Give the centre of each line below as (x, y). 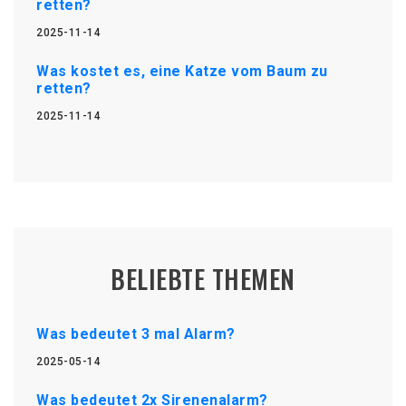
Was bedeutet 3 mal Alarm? (136, 333)
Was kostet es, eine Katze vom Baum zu (182, 71)
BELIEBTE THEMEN (203, 278)
